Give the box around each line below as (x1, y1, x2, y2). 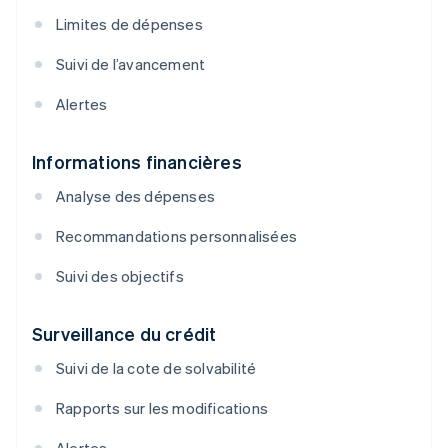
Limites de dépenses (56, 14, 203, 35)
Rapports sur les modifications (56, 398, 268, 419)
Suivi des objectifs (56, 266, 184, 287)
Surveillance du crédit (32, 322, 217, 346)
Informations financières (32, 150, 242, 174)
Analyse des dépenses (56, 186, 215, 207)
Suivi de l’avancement (56, 54, 206, 75)
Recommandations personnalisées (56, 226, 297, 247)
